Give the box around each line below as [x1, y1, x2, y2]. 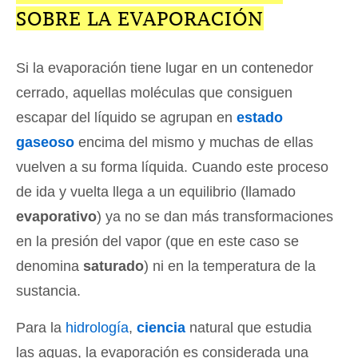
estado [237, 109, 283, 126]
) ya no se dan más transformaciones [97, 209, 333, 225]
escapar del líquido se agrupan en [16, 109, 237, 126]
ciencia [137, 320, 185, 336]
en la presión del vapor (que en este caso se [16, 233, 299, 250]
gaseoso [16, 134, 74, 151]
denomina [16, 258, 83, 275]
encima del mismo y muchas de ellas [74, 134, 313, 151]
